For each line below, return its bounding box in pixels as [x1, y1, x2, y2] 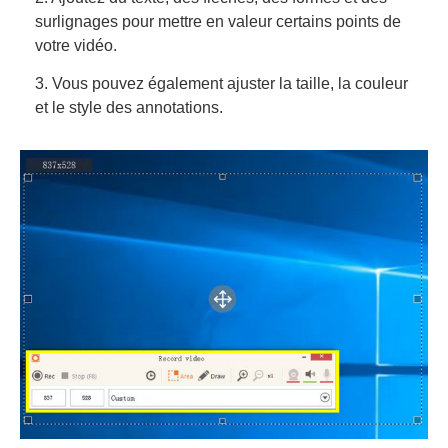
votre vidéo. [35, 36, 117, 54]
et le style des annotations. [35, 98, 223, 116]
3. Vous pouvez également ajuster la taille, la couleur [35, 74, 408, 92]
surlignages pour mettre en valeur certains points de [35, 12, 401, 30]
